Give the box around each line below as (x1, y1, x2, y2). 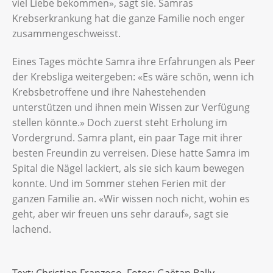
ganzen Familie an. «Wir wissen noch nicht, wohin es (12, 191, 250, 205)
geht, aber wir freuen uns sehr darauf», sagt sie (12, 207, 229, 221)
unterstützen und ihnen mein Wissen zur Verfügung (12, 100, 250, 114)
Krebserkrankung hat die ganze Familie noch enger (12, 11, 245, 25)
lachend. (12, 222, 51, 236)
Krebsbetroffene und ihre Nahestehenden (12, 85, 206, 99)
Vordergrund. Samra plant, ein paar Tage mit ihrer (12, 130, 243, 144)
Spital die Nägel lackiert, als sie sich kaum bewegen (12, 161, 244, 175)
